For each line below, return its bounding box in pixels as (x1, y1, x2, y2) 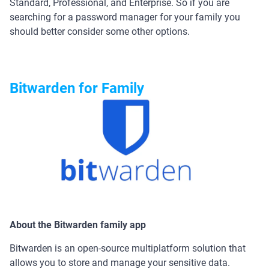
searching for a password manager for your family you (10, 11, 240, 23)
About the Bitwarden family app (10, 219, 146, 231)
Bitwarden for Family (10, 79, 144, 97)
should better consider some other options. (10, 25, 190, 37)
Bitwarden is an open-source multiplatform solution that (10, 242, 246, 254)
